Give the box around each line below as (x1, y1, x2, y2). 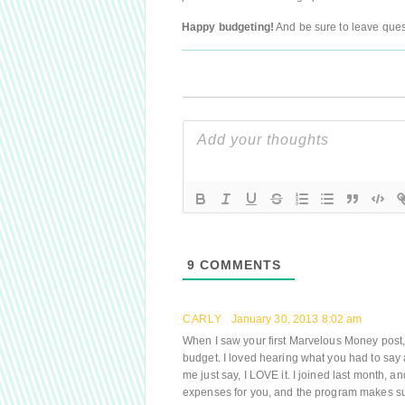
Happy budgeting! (182, 21, 274, 33)
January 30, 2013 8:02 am (231, 313, 363, 325)
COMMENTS (195, 258, 281, 272)
